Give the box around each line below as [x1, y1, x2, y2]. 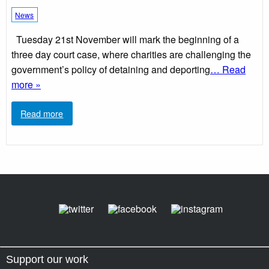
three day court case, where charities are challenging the [11, 47, 251, 61]
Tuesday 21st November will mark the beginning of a [11, 32, 239, 46]
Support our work [6, 253, 88, 266]
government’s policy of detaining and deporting [11, 62, 210, 76]
